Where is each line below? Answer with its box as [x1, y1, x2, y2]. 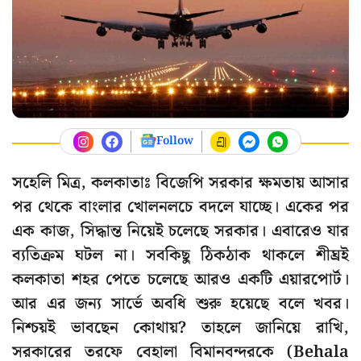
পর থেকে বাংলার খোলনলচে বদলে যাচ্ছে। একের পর [12, 194, 349, 221]
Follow [156, 132, 193, 151]
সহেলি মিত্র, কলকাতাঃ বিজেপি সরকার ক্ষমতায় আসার [12, 170, 349, 197]
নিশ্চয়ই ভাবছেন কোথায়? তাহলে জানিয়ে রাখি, [12, 315, 349, 342]
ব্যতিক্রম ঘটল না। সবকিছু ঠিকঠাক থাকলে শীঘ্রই [12, 243, 349, 269]
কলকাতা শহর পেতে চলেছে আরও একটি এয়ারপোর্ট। [12, 267, 349, 293]
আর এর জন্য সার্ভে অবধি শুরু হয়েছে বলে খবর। [12, 291, 349, 317]
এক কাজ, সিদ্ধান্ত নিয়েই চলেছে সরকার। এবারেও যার [12, 218, 349, 245]
